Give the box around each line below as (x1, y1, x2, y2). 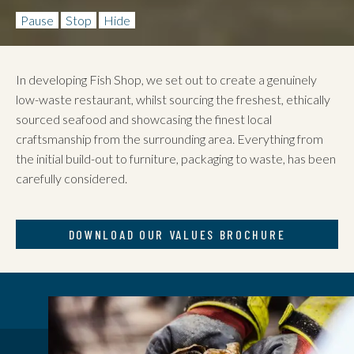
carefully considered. (16, 171, 127, 186)
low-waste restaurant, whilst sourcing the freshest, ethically (16, 92, 330, 107)
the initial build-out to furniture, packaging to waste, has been (16, 151, 336, 166)
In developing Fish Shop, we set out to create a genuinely (16, 72, 317, 87)
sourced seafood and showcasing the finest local (16, 111, 272, 126)
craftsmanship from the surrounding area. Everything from (16, 131, 323, 146)
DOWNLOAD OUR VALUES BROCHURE (68, 226, 286, 242)
